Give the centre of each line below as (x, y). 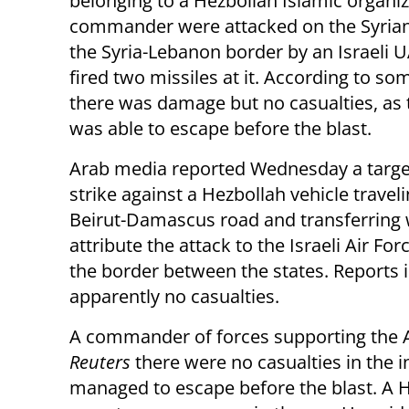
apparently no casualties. (174, 297)
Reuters (102, 362)
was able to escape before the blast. (220, 129)
